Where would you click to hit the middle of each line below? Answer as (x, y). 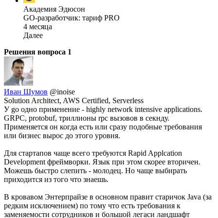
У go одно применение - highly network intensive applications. (103, 109)
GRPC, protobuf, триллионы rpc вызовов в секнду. (87, 118)
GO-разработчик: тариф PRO (72, 18)
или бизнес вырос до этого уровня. (62, 135)
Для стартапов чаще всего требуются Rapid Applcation (93, 153)
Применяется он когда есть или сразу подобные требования (103, 127)
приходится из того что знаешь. (56, 179)
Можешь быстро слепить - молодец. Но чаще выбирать (95, 170)
